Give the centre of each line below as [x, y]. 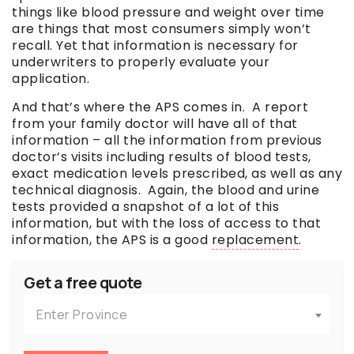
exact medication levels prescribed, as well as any [177, 174]
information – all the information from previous [167, 141]
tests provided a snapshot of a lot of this [145, 207]
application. [53, 79]
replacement [255, 240]
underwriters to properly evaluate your [141, 62]
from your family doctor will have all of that [155, 124]
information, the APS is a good [112, 240]
